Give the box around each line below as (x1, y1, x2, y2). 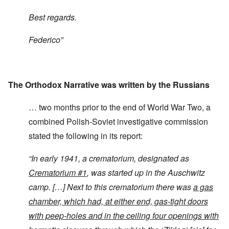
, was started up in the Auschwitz (87, 167, 205, 179)
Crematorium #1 (29, 167, 87, 179)
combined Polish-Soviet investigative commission (29, 116, 208, 128)
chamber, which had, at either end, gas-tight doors (29, 195, 208, 208)
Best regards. (29, 11, 77, 24)
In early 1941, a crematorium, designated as (31, 152, 189, 165)
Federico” (29, 34, 63, 46)
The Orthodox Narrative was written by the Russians (8, 79, 210, 91)
